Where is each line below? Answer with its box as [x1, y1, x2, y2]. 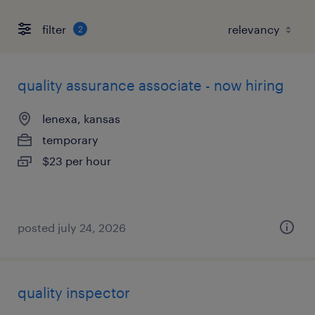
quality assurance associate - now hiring [18, 77, 284, 94]
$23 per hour [42, 154, 111, 167]
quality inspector [18, 284, 130, 301]
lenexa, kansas [42, 112, 120, 125]
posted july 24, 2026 [18, 221, 126, 234]
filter [42, 22, 66, 36]
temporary [42, 133, 98, 146]
